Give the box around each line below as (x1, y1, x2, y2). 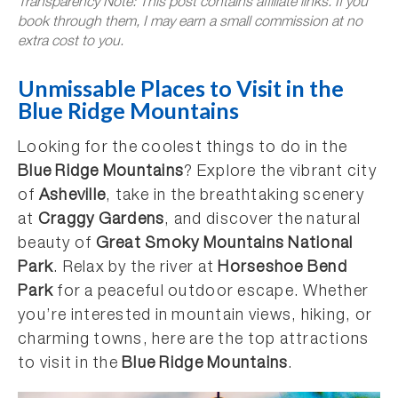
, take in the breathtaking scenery (106, 188, 364, 204)
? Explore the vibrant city (184, 164, 377, 180)
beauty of (18, 236, 96, 252)
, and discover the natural (164, 212, 362, 228)
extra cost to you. (18, 36, 123, 50)
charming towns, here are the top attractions (18, 332, 370, 348)
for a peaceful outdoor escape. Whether (53, 284, 370, 300)
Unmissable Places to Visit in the (18, 75, 344, 101)
